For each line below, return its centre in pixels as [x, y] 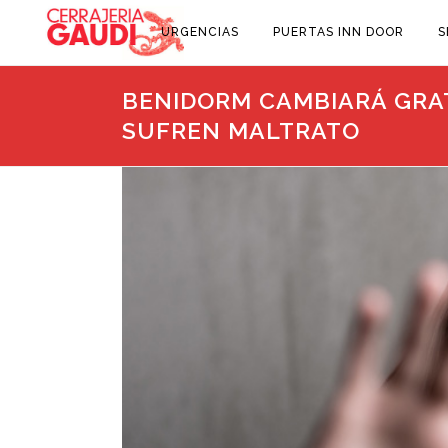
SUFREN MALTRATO [241, 130]
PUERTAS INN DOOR [338, 32]
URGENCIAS [200, 32]
